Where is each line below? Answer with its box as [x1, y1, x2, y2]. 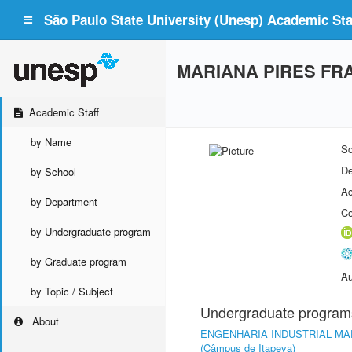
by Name [31, 134, 71, 149]
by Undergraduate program [31, 224, 151, 239]
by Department [31, 194, 97, 209]
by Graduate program [31, 254, 126, 269]
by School [31, 164, 76, 179]
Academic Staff [29, 104, 100, 119]
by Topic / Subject [31, 284, 113, 299]
